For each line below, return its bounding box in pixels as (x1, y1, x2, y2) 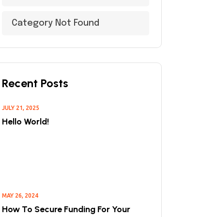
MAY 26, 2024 (2, 192, 38, 199)
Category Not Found (12, 19, 99, 28)
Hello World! (2, 116, 49, 127)
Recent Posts (2, 76, 68, 90)
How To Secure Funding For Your (2, 204, 130, 215)
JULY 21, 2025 (2, 105, 39, 111)
